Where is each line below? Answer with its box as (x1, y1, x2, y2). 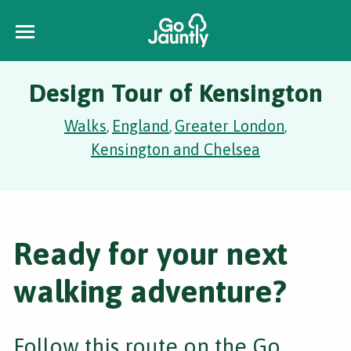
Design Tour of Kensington (28, 78, 323, 107)
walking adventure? (13, 273, 287, 309)
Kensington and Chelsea (91, 140, 260, 158)
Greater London (175, 117, 284, 135)
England (112, 117, 169, 135)
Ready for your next (13, 236, 288, 271)
